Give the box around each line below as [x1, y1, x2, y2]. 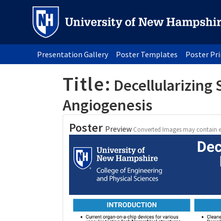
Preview [105, 124, 134, 134]
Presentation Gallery [37, 49, 109, 59]
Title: [62, 71, 111, 96]
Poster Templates [116, 49, 178, 59]
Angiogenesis [62, 95, 152, 115]
